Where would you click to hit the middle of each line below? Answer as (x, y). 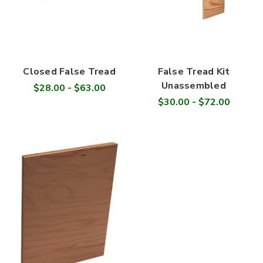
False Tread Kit (194, 71)
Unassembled (194, 85)
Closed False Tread (69, 71)
